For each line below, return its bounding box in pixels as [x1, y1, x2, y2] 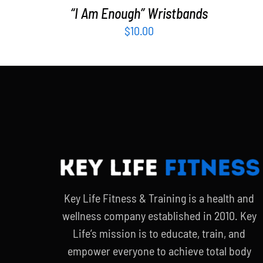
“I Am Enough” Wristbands [70, 4, 208, 22]
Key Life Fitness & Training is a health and [64, 190, 255, 205]
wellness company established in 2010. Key [62, 208, 257, 222]
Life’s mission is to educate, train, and [73, 225, 246, 240]
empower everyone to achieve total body [67, 243, 251, 258]
